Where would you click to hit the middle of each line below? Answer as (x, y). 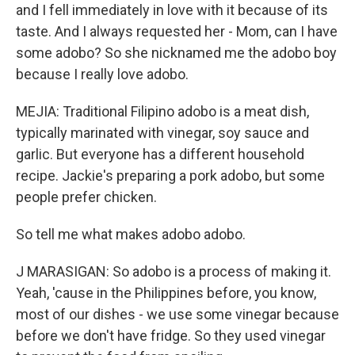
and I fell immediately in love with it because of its (172, 10)
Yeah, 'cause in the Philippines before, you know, (166, 293)
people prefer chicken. (86, 197)
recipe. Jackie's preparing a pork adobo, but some (170, 176)
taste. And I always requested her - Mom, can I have (177, 31)
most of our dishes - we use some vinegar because (177, 314)
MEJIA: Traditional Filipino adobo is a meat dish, (162, 111)
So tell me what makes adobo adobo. (131, 234)
